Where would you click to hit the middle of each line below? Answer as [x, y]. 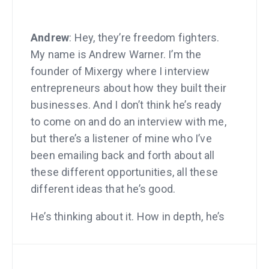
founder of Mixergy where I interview [120, 71]
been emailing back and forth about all [123, 155]
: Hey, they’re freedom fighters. [144, 37]
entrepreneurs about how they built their [129, 88]
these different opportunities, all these [125, 172]
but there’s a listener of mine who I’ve [121, 138]
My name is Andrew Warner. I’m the [116, 54]
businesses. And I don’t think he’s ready [126, 104]
